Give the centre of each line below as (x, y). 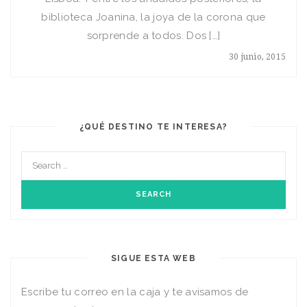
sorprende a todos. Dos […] (153, 36)
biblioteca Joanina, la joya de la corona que (153, 17)
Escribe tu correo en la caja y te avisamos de (135, 292)
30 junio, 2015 (257, 57)
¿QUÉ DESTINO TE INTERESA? (153, 127)
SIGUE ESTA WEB (153, 258)
